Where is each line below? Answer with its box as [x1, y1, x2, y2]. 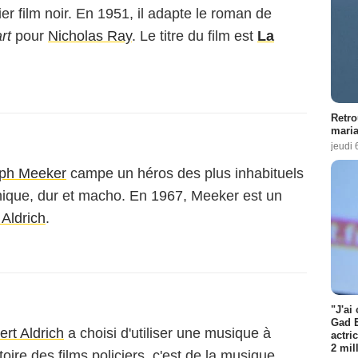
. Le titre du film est [132, 28, 257, 44]
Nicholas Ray [48, 28, 132, 44]
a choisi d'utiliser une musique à [64, 325, 271, 341]
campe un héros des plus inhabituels [66, 165, 304, 181]
